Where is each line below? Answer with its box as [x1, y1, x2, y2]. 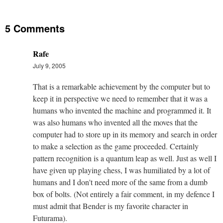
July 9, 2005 [33, 61, 66, 70]
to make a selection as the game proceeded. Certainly [33, 140, 199, 151]
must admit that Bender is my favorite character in [33, 200, 188, 211]
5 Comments [5, 20, 65, 35]
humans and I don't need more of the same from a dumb [33, 176, 208, 187]
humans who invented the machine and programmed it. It [33, 105, 211, 115]
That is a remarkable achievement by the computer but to [33, 81, 210, 92]
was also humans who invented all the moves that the [33, 116, 198, 127]
